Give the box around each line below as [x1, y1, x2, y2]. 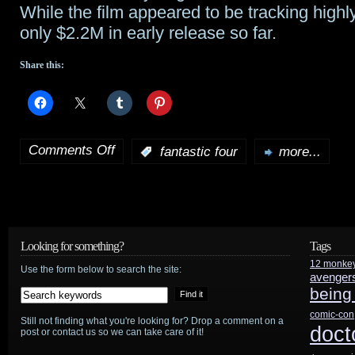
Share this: [20, 59, 64, 71]
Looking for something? [21, 239, 124, 253]
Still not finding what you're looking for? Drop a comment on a [21, 315, 284, 326]
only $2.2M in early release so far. [20, 23, 277, 43]
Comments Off [29, 143, 115, 158]
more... [279, 143, 321, 159]
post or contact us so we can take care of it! [21, 326, 204, 338]
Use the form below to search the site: [21, 263, 181, 275]
